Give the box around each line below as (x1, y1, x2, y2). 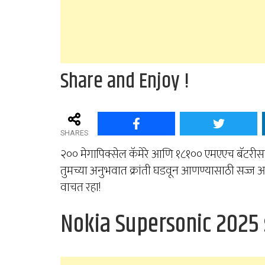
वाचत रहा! (60, 177, 101, 198)
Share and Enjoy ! (60, 65, 189, 98)
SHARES (60, 128, 88, 138)
